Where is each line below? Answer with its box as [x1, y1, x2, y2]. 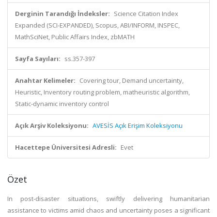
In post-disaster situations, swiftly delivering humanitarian [7, 194, 210, 203]
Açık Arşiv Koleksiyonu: [15, 121, 89, 130]
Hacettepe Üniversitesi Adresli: [15, 143, 117, 152]
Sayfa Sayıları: [15, 54, 61, 63]
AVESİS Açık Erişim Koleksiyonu [93, 121, 183, 130]
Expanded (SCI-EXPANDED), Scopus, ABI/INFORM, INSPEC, [15, 21, 180, 30]
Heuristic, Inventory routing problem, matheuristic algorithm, [15, 88, 190, 96]
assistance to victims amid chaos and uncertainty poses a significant [7, 206, 210, 215]
